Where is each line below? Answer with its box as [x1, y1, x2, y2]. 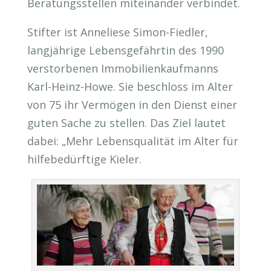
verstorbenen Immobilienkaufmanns [27, 61, 218, 76]
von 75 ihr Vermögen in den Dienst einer [27, 97, 237, 113]
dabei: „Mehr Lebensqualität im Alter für [27, 134, 238, 149]
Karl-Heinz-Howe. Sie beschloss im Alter [27, 79, 233, 94]
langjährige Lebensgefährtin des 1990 [27, 43, 224, 58]
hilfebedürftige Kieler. [27, 152, 142, 167]
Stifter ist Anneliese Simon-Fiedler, [27, 25, 208, 40]
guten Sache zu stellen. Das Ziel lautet [27, 116, 226, 131]
